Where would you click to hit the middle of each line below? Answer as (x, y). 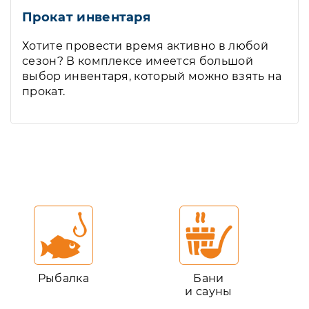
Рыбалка (63, 278)
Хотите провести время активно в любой (145, 46)
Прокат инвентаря (87, 17)
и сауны (209, 291)
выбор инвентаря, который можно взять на (152, 76)
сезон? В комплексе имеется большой (138, 61)
